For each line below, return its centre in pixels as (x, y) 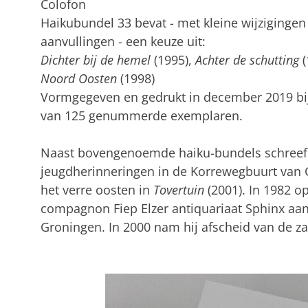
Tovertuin (178, 189)
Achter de (220, 59)
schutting (274, 59)
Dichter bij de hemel (95, 59)
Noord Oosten (78, 78)
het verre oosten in (97, 189)
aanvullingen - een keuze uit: (123, 41)
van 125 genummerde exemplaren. (141, 115)
